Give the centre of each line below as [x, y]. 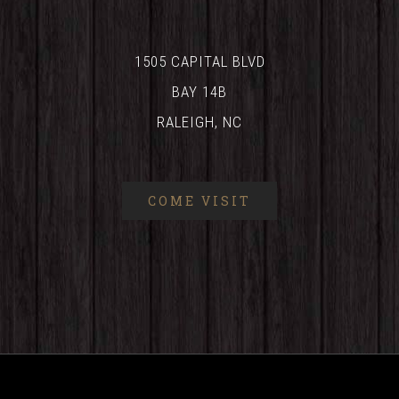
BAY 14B [199, 92]
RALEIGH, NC [199, 122]
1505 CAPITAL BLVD [199, 62]
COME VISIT [199, 201]
